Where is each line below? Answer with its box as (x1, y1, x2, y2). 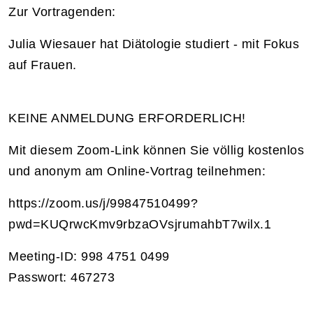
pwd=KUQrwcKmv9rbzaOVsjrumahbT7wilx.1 (8, 217, 271, 231)
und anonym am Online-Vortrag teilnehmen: (8, 163, 265, 178)
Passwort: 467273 (8, 270, 115, 284)
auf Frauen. (8, 57, 77, 72)
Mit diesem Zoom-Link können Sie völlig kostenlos (8, 143, 304, 157)
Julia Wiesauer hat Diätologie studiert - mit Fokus (8, 36, 299, 51)
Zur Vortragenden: (8, 4, 116, 19)
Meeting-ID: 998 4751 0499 (8, 249, 170, 263)
